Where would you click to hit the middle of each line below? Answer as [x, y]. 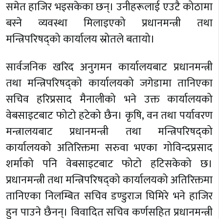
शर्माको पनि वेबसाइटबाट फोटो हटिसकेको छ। [109, 164]
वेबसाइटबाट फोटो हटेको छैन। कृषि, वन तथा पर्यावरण [109, 115]
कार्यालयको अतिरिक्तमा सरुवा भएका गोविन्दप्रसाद [109, 148]
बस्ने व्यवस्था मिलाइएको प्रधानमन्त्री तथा [109, 23]
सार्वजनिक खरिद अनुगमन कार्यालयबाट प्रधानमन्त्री [109, 67]
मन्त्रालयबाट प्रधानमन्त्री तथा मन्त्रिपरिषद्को [109, 131]
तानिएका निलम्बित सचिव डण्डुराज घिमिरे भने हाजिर [109, 196]
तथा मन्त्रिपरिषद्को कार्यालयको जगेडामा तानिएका [109, 83]
